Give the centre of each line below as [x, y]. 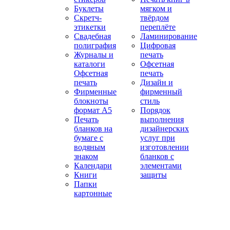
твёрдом [155, 17]
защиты [154, 175]
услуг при [158, 138]
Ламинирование [169, 36]
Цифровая [158, 45]
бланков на [93, 128]
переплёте [158, 27]
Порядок [155, 110]
